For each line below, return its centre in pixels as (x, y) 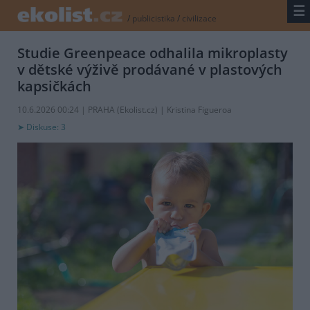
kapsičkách (54, 86)
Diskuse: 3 (46, 127)
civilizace (200, 19)
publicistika (154, 19)
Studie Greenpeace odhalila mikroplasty (153, 53)
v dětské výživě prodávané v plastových (150, 70)
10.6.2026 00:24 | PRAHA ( (69, 110)
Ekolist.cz (137, 110)
